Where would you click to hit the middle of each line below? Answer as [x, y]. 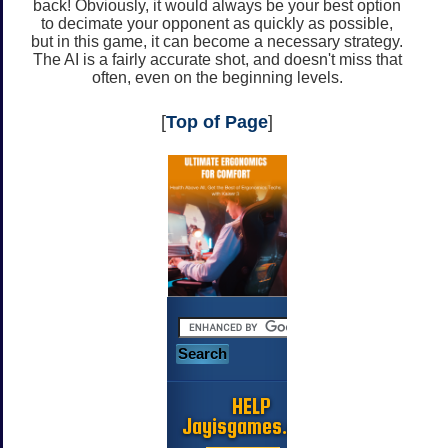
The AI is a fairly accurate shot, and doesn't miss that [217, 59]
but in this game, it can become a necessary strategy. [217, 41]
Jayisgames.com [251, 426]
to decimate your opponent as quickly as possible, [217, 23]
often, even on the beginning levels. [217, 77]
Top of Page [217, 121]
